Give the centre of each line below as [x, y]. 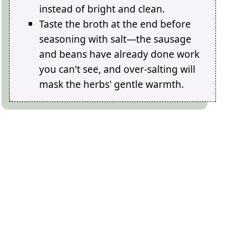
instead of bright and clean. [102, 9]
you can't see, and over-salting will [118, 69]
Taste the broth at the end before [115, 24]
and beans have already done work [120, 54]
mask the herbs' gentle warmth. [112, 84]
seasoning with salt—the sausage [116, 39]
